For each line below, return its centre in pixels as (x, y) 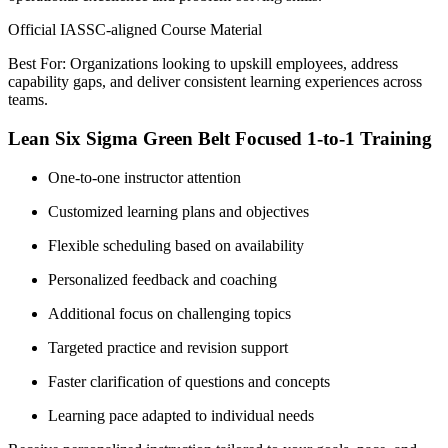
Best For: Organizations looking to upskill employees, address (203, 64)
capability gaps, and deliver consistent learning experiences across (215, 82)
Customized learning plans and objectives (178, 211)
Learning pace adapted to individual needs (181, 415)
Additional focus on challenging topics (169, 313)
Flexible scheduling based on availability (176, 245)
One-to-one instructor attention (144, 177)
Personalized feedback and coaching (162, 279)
